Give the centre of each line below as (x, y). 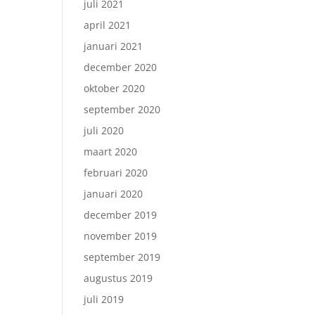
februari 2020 (116, 173)
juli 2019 (104, 299)
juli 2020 (104, 130)
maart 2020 (111, 152)
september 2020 (122, 109)
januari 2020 (114, 194)
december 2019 (121, 215)
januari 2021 (114, 46)
